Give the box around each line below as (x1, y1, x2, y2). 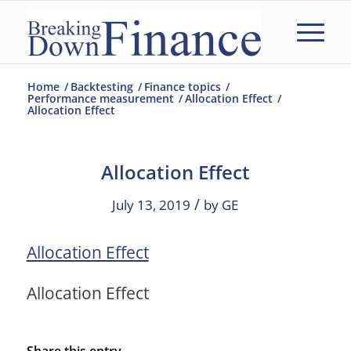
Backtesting (70, 79, 133, 94)
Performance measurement (27, 91, 174, 106)
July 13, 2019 (112, 196, 191, 214)
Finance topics (143, 79, 221, 94)
